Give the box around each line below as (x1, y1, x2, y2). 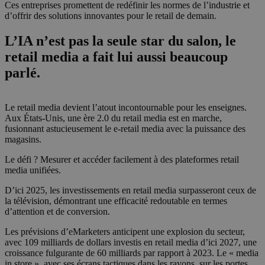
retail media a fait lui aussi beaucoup (5, 49, 228, 65)
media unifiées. (5, 165, 61, 176)
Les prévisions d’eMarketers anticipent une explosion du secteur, (5, 227, 245, 237)
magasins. (5, 134, 41, 145)
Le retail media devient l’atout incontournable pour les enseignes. (5, 102, 247, 113)
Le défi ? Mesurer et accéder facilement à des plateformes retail (5, 154, 239, 165)
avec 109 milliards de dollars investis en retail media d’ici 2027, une (5, 237, 257, 248)
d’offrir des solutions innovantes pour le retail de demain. (5, 11, 216, 21)
